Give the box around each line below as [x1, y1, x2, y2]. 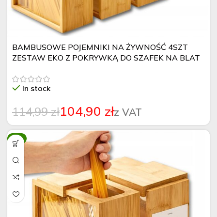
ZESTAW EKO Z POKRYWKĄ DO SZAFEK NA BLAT [12, 53, 200, 62]
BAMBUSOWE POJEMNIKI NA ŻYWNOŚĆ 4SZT [12, 42, 188, 52]
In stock [22, 83, 50, 93]
